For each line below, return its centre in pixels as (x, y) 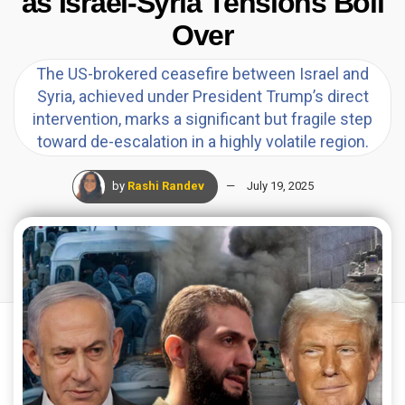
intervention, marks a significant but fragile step (202, 119)
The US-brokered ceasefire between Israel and (202, 74)
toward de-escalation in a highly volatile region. (202, 142)
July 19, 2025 (280, 186)
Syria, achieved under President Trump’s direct (202, 97)
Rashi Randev (165, 186)
